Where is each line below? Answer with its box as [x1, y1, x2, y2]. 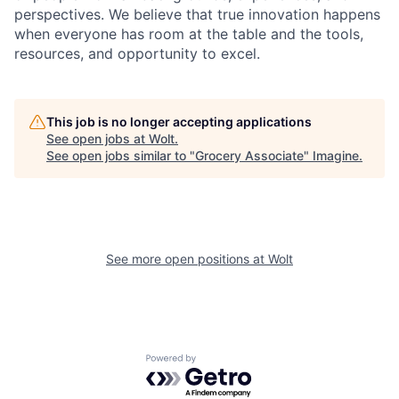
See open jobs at [46, 131, 149, 146]
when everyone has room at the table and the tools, [14, 25, 363, 43]
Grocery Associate [195, 148, 304, 163]
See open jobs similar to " [46, 148, 195, 163]
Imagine [313, 148, 359, 163]
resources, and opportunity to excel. [14, 45, 260, 62]
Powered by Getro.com [145, 354, 302, 372]
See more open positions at [106, 251, 268, 266]
